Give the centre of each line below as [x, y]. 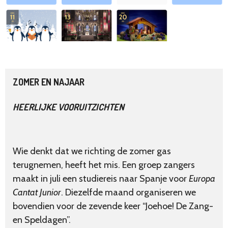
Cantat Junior [37, 193]
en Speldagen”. [42, 220]
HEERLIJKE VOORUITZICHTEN [68, 107]
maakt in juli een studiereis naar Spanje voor [101, 179]
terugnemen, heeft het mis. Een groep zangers [104, 165]
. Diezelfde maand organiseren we [129, 193]
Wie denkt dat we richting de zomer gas [92, 151]
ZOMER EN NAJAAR [49, 82]
